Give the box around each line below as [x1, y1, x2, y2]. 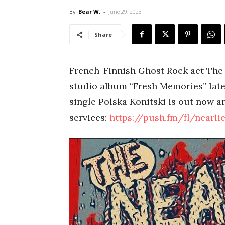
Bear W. [78, 8, 100, 15]
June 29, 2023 [108, 8, 142, 15]
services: [69, 111, 109, 123]
